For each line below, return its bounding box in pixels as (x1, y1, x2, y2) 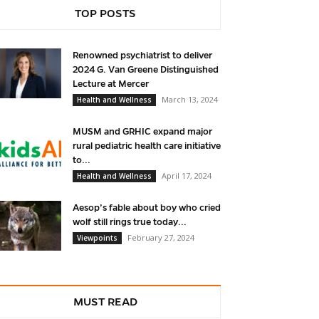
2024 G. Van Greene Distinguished (73, 65, 219, 75)
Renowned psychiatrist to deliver (73, 51, 212, 61)
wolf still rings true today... (73, 217, 187, 228)
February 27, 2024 (127, 232, 194, 244)
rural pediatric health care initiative (73, 141, 221, 152)
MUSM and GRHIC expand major (73, 127, 212, 137)
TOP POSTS (75, 7, 136, 20)
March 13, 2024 (162, 94, 218, 105)
